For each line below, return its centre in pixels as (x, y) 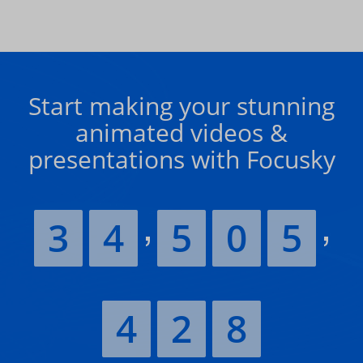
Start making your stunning (181, 106)
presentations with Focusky (181, 160)
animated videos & (181, 133)
